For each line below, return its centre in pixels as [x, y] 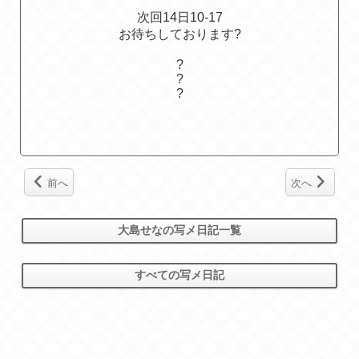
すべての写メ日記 [179, 275]
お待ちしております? [179, 34]
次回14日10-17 [179, 18]
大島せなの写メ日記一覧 [179, 230]
